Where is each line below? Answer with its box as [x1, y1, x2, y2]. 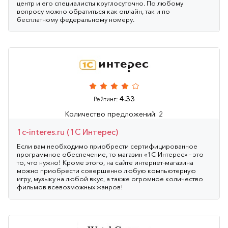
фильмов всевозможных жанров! [17, 182, 123, 191]
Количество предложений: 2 [65, 109, 163, 119]
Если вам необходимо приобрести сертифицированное [17, 141, 197, 150]
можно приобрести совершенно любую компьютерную [17, 166, 196, 175]
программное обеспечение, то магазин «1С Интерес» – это [17, 150, 204, 158]
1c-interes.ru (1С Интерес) [17, 126, 118, 137]
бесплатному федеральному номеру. [17, 15, 134, 23]
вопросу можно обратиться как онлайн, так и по [17, 7, 170, 15]
